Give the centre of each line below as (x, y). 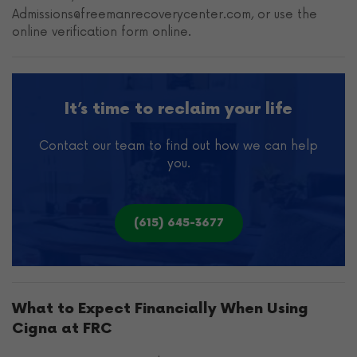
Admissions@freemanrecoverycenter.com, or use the (165, 14)
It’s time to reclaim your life (178, 109)
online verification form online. (102, 31)
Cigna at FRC (62, 328)
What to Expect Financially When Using (160, 308)
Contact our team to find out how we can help (178, 145)
